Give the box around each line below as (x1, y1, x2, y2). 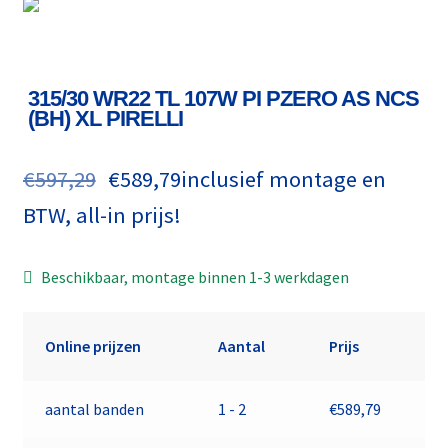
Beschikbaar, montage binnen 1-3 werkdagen (41, 266, 350, 287)
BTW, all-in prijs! (22, 200, 181, 229)
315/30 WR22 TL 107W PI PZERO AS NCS (27, 85, 419, 111)
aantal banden (45, 399, 145, 420)
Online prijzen (45, 336, 142, 357)
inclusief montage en (181, 164, 387, 193)
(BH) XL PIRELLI (27, 105, 183, 131)
